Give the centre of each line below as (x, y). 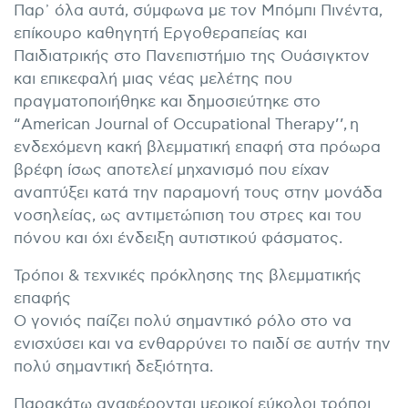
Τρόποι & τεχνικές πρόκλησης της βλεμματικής (188, 276)
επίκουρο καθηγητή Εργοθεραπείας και (160, 34)
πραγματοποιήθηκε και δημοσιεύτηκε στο (167, 102)
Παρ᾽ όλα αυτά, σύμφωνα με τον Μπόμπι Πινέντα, (198, 11)
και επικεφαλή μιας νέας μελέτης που (153, 80)
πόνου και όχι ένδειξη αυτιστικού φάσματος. (178, 239)
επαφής (42, 299)
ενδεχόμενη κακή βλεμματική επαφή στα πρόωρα (197, 148)
